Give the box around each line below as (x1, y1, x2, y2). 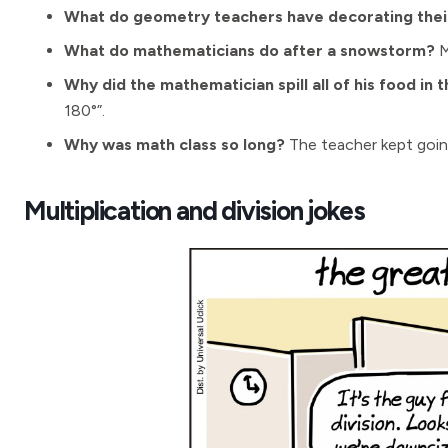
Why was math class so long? (64, 135, 285, 154)
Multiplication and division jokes (24, 195, 365, 227)
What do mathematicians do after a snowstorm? (64, 41, 435, 60)
